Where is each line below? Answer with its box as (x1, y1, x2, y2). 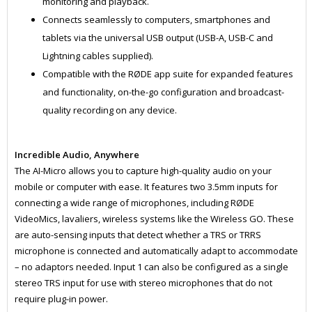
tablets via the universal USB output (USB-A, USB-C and (42, 31, 273, 45)
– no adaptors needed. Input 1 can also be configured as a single (14, 260, 288, 274)
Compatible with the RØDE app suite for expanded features (42, 68, 293, 81)
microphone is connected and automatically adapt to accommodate (14, 244, 298, 258)
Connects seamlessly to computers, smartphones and (42, 13, 270, 26)
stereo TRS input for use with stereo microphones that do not (14, 276, 272, 290)
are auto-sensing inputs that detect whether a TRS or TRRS (14, 228, 261, 242)
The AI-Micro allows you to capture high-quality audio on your (14, 164, 272, 178)
